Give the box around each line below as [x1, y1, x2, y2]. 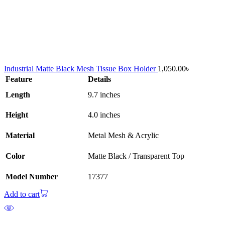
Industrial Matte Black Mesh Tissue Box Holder [4, 64, 158, 73]
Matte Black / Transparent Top [88, 152, 184, 161]
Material [6, 131, 35, 140]
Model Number [6, 172, 58, 181]
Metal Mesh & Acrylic [88, 131, 159, 140]
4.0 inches [88, 110, 120, 120]
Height [6, 110, 28, 120]
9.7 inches [88, 90, 120, 99]
